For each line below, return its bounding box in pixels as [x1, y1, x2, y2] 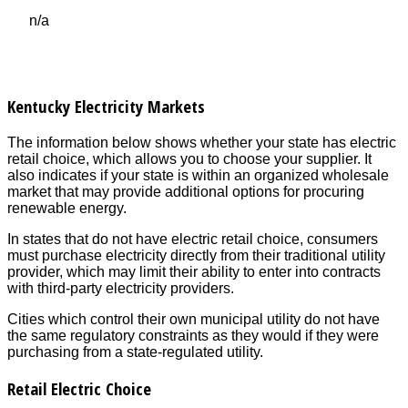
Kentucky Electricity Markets [7, 94, 205, 117]
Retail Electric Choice [7, 377, 151, 401]
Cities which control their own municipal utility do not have [7, 311, 380, 327]
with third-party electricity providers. [7, 280, 234, 296]
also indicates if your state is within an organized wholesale [7, 167, 389, 183]
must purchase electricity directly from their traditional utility [7, 247, 385, 263]
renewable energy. [7, 199, 127, 216]
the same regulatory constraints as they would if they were [7, 327, 379, 343]
